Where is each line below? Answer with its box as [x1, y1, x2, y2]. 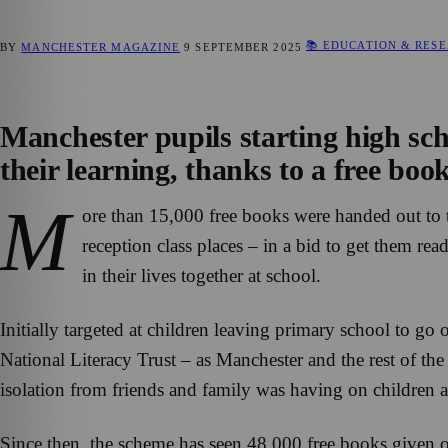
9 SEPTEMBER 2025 [184, 40, 302, 53]
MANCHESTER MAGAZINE [21, 40, 181, 53]
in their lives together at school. [82, 265, 321, 287]
